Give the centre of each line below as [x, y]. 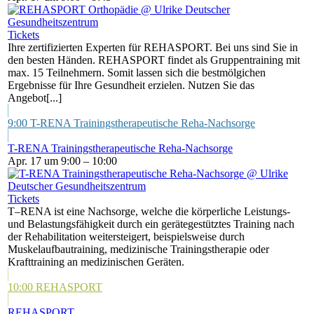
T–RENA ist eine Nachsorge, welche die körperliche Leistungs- [149, 211]
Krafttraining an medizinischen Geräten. [96, 262]
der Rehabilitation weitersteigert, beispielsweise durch [126, 237]
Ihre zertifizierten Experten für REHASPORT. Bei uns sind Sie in [153, 47]
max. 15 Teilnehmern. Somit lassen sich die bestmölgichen [137, 73]
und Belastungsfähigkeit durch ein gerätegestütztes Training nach [151, 224]
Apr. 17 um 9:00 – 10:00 [62, 161]
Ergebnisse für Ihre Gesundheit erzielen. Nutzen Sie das [131, 85]
